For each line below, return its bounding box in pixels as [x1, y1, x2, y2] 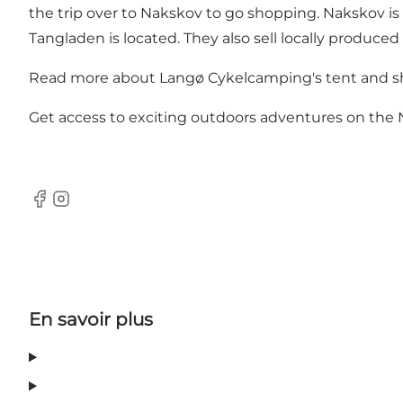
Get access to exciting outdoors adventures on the [29, 109, 398, 127]
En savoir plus [29, 309, 153, 331]
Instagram [49, 199, 123, 217]
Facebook [28, 199, 99, 217]
